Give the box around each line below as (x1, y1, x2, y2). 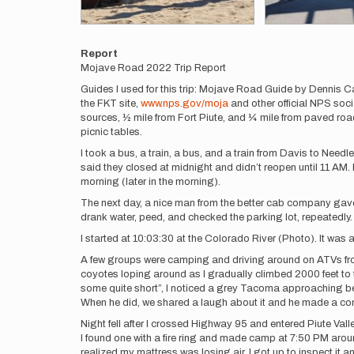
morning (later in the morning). (81, 176, 220, 187)
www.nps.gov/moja (141, 98, 228, 109)
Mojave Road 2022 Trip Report (81, 62, 226, 73)
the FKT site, (81, 98, 141, 109)
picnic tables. (81, 126, 142, 137)
